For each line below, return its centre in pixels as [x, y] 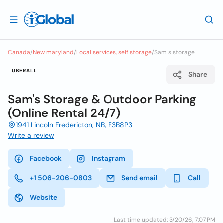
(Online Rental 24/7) [64, 113]
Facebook [46, 158]
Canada [19, 52]
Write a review [31, 135]
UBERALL [25, 70]
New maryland [53, 52]
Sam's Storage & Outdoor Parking [102, 99]
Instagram [109, 158]
